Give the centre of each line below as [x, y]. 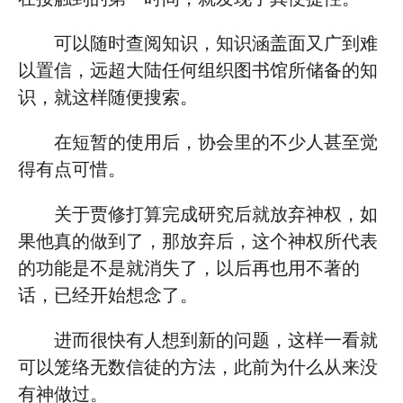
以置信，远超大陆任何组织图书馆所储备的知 [198, 70]
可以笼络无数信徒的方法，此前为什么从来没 [198, 367]
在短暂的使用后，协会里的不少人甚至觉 [216, 142]
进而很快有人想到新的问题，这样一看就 [216, 340]
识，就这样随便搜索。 [108, 97]
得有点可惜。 [72, 169]
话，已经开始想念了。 [108, 295]
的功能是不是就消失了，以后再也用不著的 [189, 268]
